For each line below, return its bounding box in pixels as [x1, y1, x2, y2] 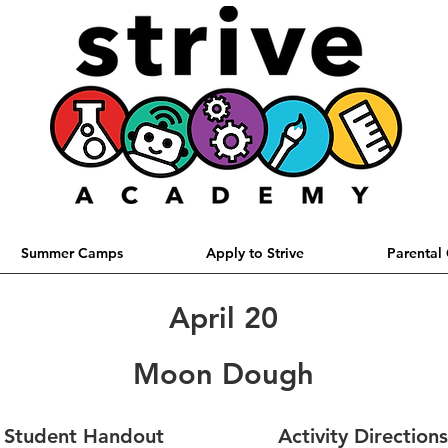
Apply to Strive [205, 243, 304, 262]
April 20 [168, 299, 278, 335]
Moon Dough [132, 355, 314, 391]
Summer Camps [20, 243, 123, 262]
